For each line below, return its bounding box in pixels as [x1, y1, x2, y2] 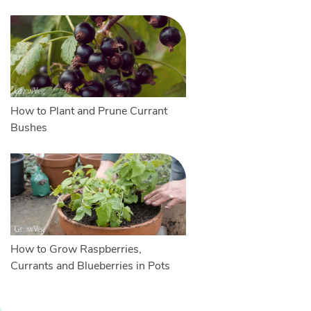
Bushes [10, 120, 47, 136]
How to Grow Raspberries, [10, 242, 142, 258]
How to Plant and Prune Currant [10, 103, 167, 119]
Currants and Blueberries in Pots [10, 258, 170, 274]
